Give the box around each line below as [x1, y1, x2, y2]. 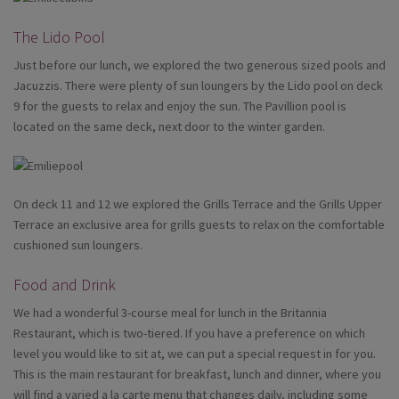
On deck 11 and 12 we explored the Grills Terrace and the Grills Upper [13, 196, 382, 213]
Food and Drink [13, 274, 116, 296]
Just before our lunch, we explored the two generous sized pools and [13, 57, 386, 74]
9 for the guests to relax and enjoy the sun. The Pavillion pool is [13, 98, 346, 115]
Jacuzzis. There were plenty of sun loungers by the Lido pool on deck [13, 77, 383, 94]
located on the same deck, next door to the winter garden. [13, 118, 325, 135]
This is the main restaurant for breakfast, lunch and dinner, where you [13, 366, 381, 383]
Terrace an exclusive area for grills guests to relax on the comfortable [13, 216, 385, 233]
